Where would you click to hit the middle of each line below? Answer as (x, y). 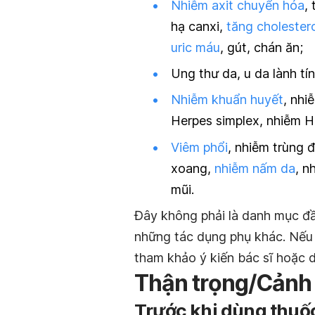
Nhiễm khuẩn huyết (227, 100)
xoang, (193, 168)
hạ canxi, (199, 27)
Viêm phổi (199, 147)
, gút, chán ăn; (262, 48)
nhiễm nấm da (255, 168)
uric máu (195, 48)
